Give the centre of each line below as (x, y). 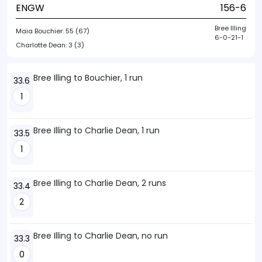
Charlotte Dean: (42, 45)
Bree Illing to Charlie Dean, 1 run (96, 130)
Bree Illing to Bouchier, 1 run (88, 78)
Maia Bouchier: (41, 31)
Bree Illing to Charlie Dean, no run (101, 236)
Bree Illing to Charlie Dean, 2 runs (100, 183)
